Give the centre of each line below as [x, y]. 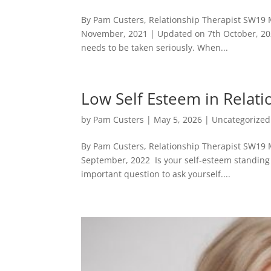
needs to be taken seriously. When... [155, 47]
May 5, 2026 [178, 119]
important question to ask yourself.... [156, 174]
